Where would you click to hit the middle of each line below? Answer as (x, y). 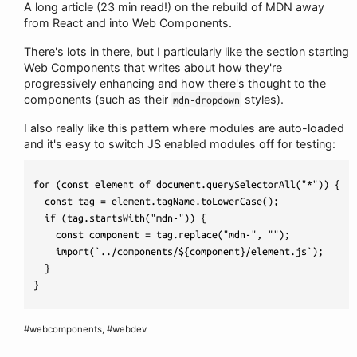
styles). (263, 99)
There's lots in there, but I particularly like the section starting (186, 51)
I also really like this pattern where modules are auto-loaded (184, 128)
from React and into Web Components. (128, 23)
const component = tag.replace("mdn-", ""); (162, 234)
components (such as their (98, 99)
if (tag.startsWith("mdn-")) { (120, 218)
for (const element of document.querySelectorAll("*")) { (187, 184)
